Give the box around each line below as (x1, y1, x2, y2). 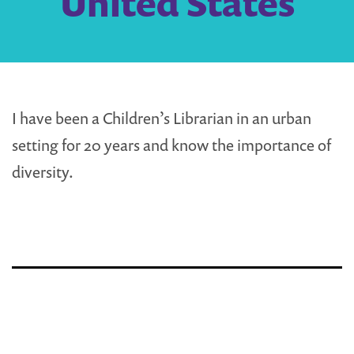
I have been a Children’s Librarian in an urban (12, 107, 311, 130)
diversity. (12, 161, 73, 183)
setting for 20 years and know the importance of (12, 134, 331, 156)
